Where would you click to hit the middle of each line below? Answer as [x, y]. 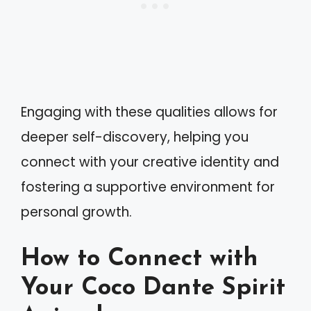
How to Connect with [140, 259]
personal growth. [76, 212]
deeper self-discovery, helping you [135, 137]
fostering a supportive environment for [148, 187]
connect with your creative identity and [150, 162]
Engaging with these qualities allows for [149, 112]
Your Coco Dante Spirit [153, 288]
